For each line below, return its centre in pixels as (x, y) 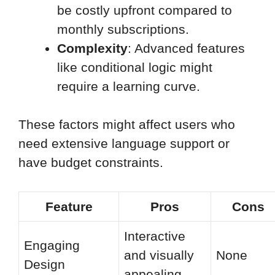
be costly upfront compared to (145, 10)
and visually (159, 255)
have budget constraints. (91, 163)
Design (45, 264)
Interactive (155, 236)
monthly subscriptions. (123, 29)
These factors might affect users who (127, 125)
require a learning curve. (129, 86)
